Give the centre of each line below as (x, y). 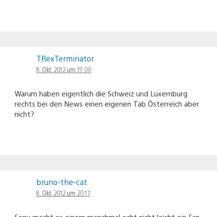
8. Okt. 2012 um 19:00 (64, 69)
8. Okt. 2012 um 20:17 (63, 193)
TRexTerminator (65, 58)
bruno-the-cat (62, 182)
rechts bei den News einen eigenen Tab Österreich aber (107, 103)
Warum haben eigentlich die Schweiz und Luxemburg (101, 93)
